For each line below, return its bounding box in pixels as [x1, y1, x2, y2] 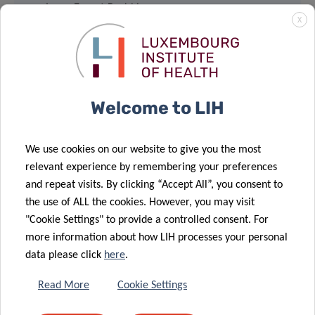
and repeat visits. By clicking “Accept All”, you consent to [25, 179, 283, 191]
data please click [25, 250, 104, 261]
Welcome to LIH [91, 98, 224, 118]
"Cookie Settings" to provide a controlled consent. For [25, 214, 269, 226]
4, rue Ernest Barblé [42, 2, 139, 15]
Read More [38, 280, 89, 291]
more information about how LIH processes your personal [25, 232, 288, 243]
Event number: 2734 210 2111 [42, 127, 193, 140]
